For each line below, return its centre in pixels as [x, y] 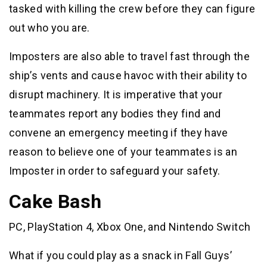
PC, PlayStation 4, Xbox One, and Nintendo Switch [130, 227]
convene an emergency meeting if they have [119, 133]
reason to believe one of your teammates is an [123, 152]
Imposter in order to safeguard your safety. [115, 171]
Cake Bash [55, 202]
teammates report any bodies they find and [115, 114]
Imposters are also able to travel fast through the [129, 57]
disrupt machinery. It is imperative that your [116, 95]
